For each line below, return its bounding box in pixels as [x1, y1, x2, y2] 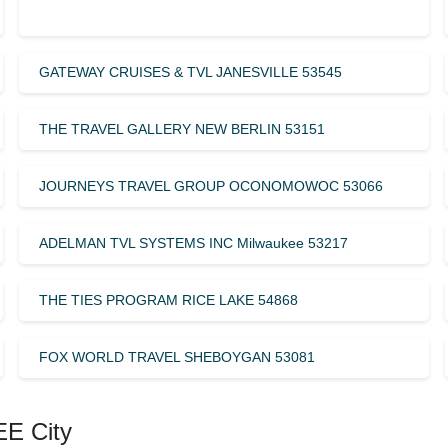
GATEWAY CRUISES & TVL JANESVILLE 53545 [38, 63, 342, 80]
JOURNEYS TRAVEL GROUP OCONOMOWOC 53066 [38, 177, 383, 194]
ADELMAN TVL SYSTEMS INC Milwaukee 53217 [38, 234, 348, 251]
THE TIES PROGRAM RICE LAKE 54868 [38, 291, 298, 308]
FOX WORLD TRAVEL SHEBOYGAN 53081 [38, 348, 315, 365]
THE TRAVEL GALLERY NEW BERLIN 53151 [38, 120, 325, 137]
